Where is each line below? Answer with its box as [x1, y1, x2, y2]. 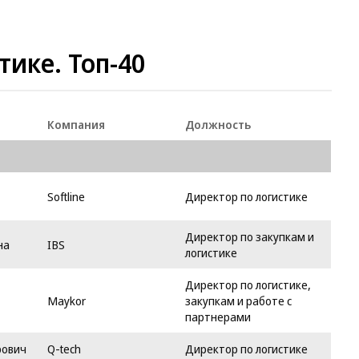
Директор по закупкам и [185, 228, 314, 244]
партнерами [185, 309, 251, 325]
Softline [47, 188, 85, 204]
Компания [47, 116, 105, 132]
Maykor [47, 292, 86, 309]
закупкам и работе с [185, 292, 292, 309]
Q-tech [47, 341, 81, 357]
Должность [185, 116, 251, 132]
